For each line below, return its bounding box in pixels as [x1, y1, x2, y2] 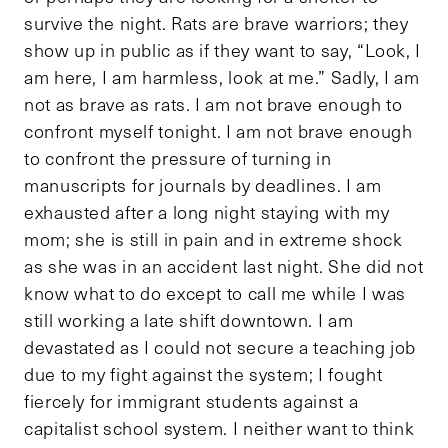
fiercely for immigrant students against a [24, 389, 359, 414]
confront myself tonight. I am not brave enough [24, 119, 413, 144]
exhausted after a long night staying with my [24, 200, 390, 225]
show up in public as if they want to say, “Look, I [24, 38, 422, 63]
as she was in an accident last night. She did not [24, 254, 424, 279]
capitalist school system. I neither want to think [24, 416, 415, 441]
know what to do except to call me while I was [24, 281, 406, 306]
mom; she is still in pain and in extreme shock [24, 227, 403, 252]
